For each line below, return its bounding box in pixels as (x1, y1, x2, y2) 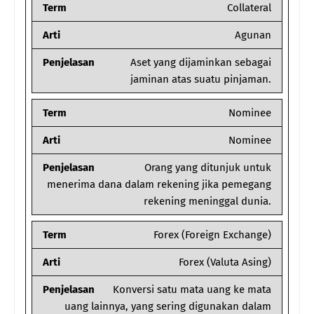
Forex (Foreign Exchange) (153, 228, 271, 242)
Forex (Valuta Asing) (179, 256, 271, 269)
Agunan (235, 29, 271, 42)
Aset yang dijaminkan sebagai (130, 56, 271, 69)
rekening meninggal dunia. (144, 195, 271, 208)
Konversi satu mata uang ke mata (113, 283, 271, 296)
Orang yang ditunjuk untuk (144, 161, 271, 175)
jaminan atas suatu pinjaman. (130, 73, 271, 86)
